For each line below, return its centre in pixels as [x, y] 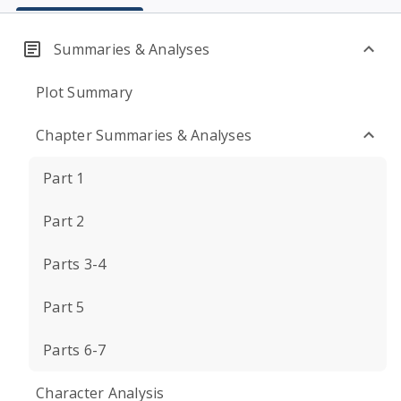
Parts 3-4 [75, 264]
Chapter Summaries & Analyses [144, 135]
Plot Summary [84, 92]
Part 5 [64, 307]
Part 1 [64, 178]
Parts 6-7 [75, 350]
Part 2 [64, 221]
